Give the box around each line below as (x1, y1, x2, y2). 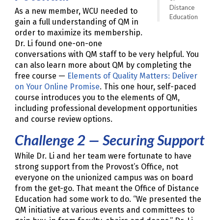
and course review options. (15, 114, 112, 124)
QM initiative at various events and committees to (15, 205, 194, 215)
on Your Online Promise (15, 82, 100, 92)
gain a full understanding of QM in (15, 17, 138, 27)
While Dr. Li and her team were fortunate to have (15, 151, 192, 161)
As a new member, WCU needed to (15, 6, 137, 16)
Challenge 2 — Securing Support (15, 131, 204, 149)
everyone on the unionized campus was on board (15, 173, 193, 183)
